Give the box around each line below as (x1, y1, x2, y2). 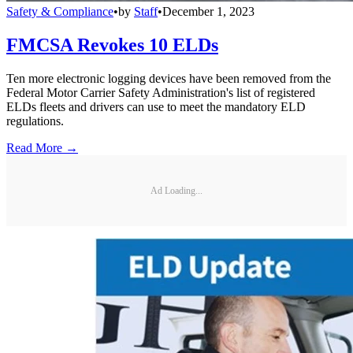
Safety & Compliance (6, 5, 113, 19)
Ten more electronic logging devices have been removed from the (6, 72, 331, 86)
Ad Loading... (150, 184, 203, 196)
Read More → (6, 141, 78, 155)
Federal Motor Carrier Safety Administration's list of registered (6, 86, 315, 100)
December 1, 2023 (162, 5, 255, 19)
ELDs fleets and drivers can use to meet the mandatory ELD (6, 100, 306, 114)
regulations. (6, 114, 64, 128)
